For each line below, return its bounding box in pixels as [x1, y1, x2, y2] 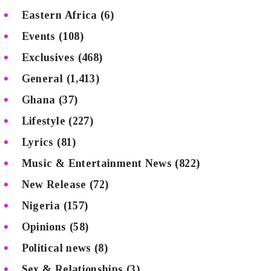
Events [21, 30, 56, 42]
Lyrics [21, 135, 54, 148]
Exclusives [21, 51, 75, 64]
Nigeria [21, 199, 60, 212]
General [21, 72, 64, 85]
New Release [21, 178, 87, 191]
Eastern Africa [21, 8, 97, 21]
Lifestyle [21, 114, 65, 127]
